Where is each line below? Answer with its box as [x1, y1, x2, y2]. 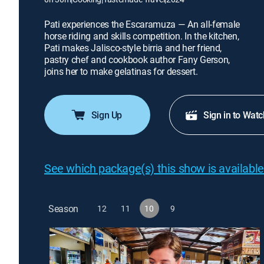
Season [48, 202, 79, 215]
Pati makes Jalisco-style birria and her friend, [44, 41, 222, 54]
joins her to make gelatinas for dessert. [44, 65, 198, 78]
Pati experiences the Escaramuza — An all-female [44, 18, 240, 31]
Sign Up [91, 108, 123, 121]
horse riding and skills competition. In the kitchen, [44, 29, 239, 42]
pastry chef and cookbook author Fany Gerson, [44, 53, 230, 66]
